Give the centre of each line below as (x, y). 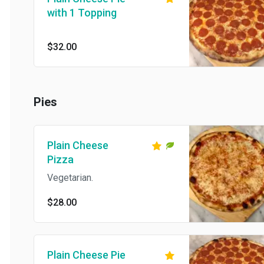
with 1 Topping (72, 13)
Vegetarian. (60, 178)
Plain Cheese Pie (76, 255)
